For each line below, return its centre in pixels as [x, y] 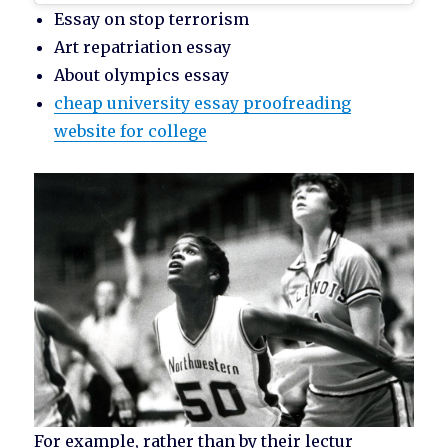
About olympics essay [142, 75]
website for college [131, 131]
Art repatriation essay [143, 47]
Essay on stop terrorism [152, 19]
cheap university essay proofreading [203, 103]
